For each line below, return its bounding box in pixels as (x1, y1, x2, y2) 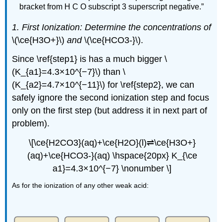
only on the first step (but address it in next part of (12, 106, 208, 116)
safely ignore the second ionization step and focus (12, 93, 210, 103)
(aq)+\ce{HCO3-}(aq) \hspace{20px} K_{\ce (27, 151, 197, 161)
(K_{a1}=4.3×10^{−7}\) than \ (12, 67, 126, 77)
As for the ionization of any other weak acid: (12, 181, 149, 190)
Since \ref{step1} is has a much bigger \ (12, 54, 167, 64)
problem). (12, 118, 50, 129)
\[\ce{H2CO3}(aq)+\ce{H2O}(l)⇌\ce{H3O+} (28, 138, 196, 148)
